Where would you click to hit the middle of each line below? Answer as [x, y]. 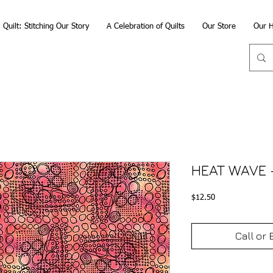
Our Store [219, 27]
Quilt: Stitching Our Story [46, 27]
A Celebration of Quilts [145, 27]
